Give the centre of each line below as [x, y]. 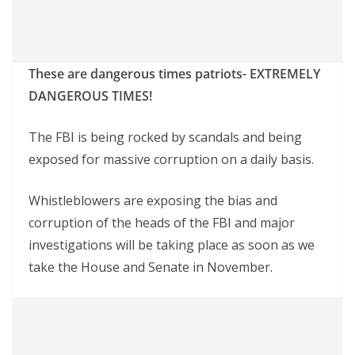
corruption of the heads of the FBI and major [162, 223]
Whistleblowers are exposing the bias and [153, 200]
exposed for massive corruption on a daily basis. [171, 159]
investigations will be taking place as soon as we [172, 245]
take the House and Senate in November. [151, 267]
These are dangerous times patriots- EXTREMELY [174, 74]
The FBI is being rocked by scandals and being [165, 137]
